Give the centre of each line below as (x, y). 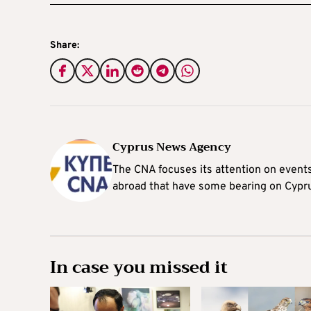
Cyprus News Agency (172, 147)
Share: (65, 45)
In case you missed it (139, 267)
